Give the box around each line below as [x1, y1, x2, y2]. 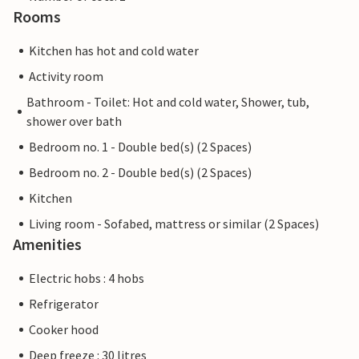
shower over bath [26, 113, 122, 129]
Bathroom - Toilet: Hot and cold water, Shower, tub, [26, 94, 309, 110]
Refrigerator [29, 296, 99, 312]
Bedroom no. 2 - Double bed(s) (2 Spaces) [29, 164, 252, 180]
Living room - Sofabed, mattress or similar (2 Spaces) [29, 216, 319, 232]
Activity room [29, 68, 103, 84]
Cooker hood [29, 321, 99, 337]
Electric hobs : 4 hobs [29, 270, 144, 286]
